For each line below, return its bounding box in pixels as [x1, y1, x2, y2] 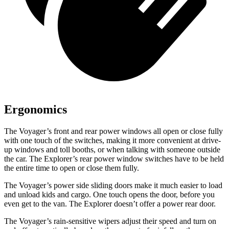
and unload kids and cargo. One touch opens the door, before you [4, 190, 215, 199]
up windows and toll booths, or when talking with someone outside [4, 145, 220, 154]
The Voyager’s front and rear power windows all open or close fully [4, 126, 223, 135]
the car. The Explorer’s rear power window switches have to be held [4, 154, 224, 163]
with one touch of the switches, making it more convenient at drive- [4, 135, 221, 145]
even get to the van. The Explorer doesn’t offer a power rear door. [4, 199, 216, 208]
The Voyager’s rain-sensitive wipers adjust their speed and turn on [4, 216, 216, 225]
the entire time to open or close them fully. [4, 163, 139, 172]
